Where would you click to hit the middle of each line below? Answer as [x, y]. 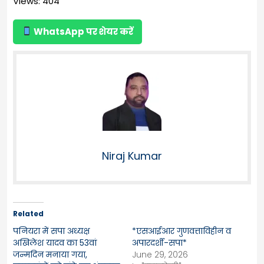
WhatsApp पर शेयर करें [83, 31]
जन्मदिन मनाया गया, [50, 254]
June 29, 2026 [160, 254]
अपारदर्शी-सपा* [159, 242]
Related [28, 213]
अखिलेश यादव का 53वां [55, 242]
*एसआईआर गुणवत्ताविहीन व [181, 231]
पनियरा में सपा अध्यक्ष [51, 231]
